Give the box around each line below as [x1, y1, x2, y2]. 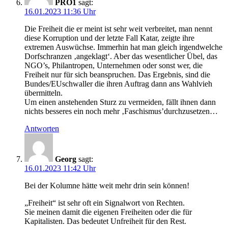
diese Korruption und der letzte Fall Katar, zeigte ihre [24, 34, 194, 43]
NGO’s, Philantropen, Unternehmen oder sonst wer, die [24, 61, 203, 70]
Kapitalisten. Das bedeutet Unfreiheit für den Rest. [24, 217, 186, 226]
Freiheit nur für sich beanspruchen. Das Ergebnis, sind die [24, 70, 210, 79]
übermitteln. [24, 89, 63, 98]
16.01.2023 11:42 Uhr [24, 164, 96, 173]
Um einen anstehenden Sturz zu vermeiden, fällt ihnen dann [24, 98, 216, 107]
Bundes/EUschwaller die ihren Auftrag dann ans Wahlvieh [24, 79, 212, 89]
